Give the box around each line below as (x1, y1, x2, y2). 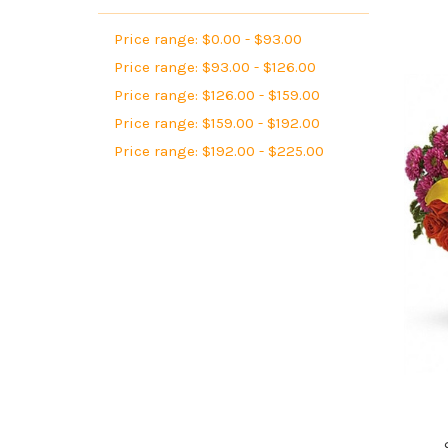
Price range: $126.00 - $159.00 (113, 85, 320, 104)
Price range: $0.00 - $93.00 (113, 29, 302, 48)
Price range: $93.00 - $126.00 (113, 57, 316, 76)
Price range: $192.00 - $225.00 (113, 141, 324, 160)
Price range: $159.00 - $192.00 (113, 113, 320, 132)
